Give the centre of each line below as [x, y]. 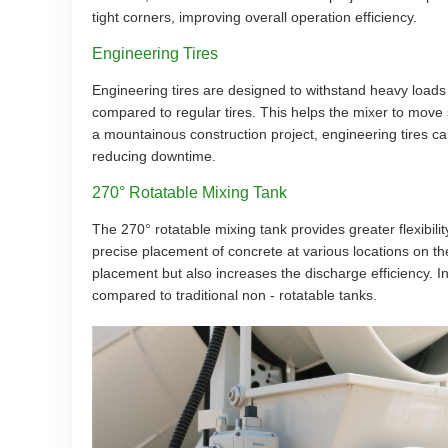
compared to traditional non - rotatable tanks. [234, 295]
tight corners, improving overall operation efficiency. [254, 17]
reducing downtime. [154, 156]
